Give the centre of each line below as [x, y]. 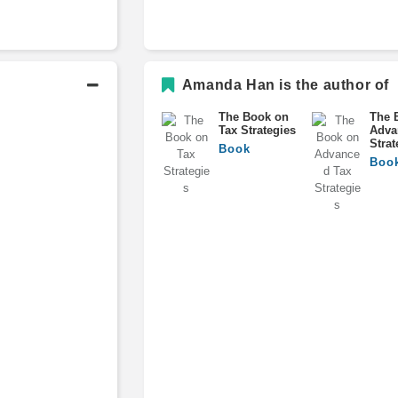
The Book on [254, 116]
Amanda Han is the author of [284, 84]
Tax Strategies [258, 130]
